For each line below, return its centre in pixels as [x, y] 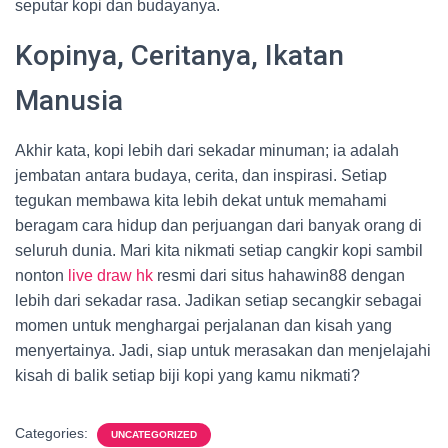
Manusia [69, 100]
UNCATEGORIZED [154, 434]
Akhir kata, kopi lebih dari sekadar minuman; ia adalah [207, 150]
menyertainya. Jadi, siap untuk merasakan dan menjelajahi [223, 350]
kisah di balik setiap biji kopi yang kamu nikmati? [187, 375]
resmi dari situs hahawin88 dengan [279, 275]
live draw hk [110, 275]
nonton [41, 275]
